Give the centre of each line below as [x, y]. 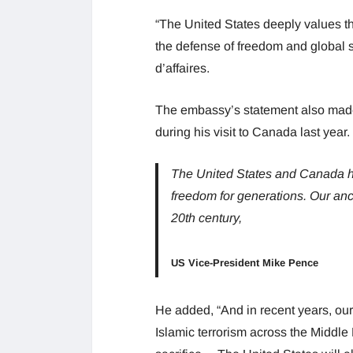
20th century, [206, 218]
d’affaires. [182, 69]
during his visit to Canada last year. [253, 132]
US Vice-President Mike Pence [245, 263]
